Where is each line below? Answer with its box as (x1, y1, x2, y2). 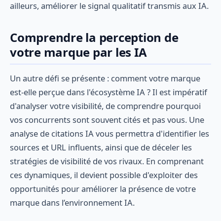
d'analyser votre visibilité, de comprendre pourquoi (10, 100, 201, 111)
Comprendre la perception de (10, 29, 179, 46)
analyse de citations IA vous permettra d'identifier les (10, 128, 209, 139)
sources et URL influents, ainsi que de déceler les (10, 142, 192, 153)
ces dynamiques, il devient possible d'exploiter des (10, 169, 198, 181)
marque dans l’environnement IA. (10, 197, 135, 208)
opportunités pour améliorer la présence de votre (10, 183, 196, 194)
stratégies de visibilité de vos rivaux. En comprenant (10, 155, 204, 167)
